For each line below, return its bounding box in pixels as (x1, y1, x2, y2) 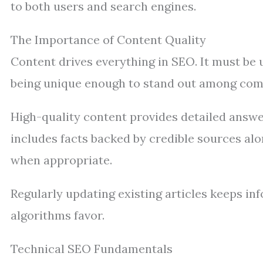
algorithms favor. (11, 208, 104, 222)
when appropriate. (11, 153, 112, 167)
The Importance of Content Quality (11, 32, 206, 47)
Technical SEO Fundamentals (11, 241, 173, 256)
